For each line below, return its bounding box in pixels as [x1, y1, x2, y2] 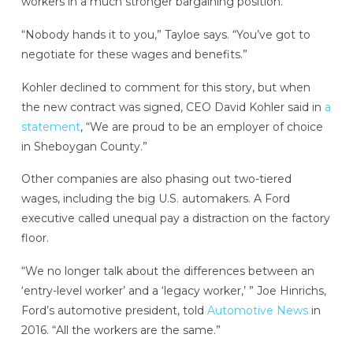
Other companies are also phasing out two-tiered [20, 172, 292, 187]
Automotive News [206, 303, 308, 318]
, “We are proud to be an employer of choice [80, 119, 323, 134]
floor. [20, 231, 49, 246]
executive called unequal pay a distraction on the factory [20, 211, 330, 226]
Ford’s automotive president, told [20, 303, 207, 318]
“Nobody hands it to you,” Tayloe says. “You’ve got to [20, 27, 310, 42]
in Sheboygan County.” [20, 139, 147, 154]
